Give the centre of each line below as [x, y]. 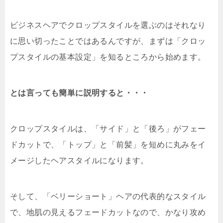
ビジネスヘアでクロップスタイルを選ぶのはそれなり [108, 25]
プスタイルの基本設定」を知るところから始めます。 [108, 57]
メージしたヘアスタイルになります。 [79, 161]
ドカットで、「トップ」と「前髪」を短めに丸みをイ [108, 145]
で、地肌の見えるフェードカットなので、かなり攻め [108, 213]
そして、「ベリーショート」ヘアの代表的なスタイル [108, 197]
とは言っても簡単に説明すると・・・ [79, 93]
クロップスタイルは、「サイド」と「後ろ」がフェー [108, 129]
